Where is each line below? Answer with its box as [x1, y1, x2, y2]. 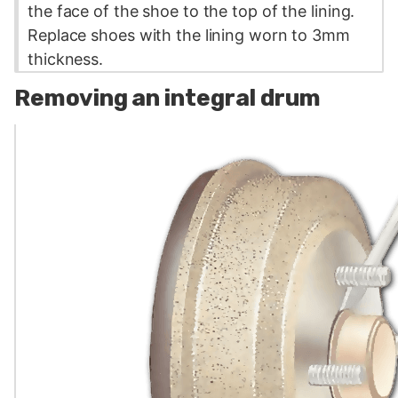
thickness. [28, 49, 104, 68]
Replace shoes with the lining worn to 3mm [28, 25, 350, 44]
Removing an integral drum [14, 84, 321, 113]
